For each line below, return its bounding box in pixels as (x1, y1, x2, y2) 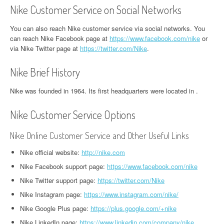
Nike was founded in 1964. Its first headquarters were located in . (10, 86, 198, 95)
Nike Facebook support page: (20, 161, 107, 171)
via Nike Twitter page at (10, 43, 80, 53)
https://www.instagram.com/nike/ (84, 189, 178, 199)
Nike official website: (20, 147, 81, 157)
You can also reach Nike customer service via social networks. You (10, 23, 205, 33)
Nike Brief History (10, 65, 80, 79)
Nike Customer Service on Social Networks (10, 2, 181, 16)
